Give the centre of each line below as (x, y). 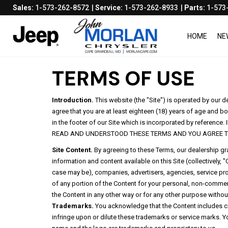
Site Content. (72, 150)
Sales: (24, 8)
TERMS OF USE (123, 78)
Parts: (195, 8)
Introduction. (73, 100)
